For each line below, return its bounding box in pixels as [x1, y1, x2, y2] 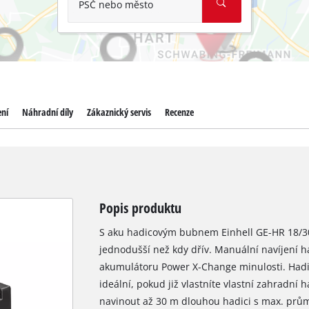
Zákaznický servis [86, 106, 151, 119]
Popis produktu [99, 198, 181, 218]
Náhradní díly [21, 106, 73, 119]
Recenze [165, 106, 195, 119]
